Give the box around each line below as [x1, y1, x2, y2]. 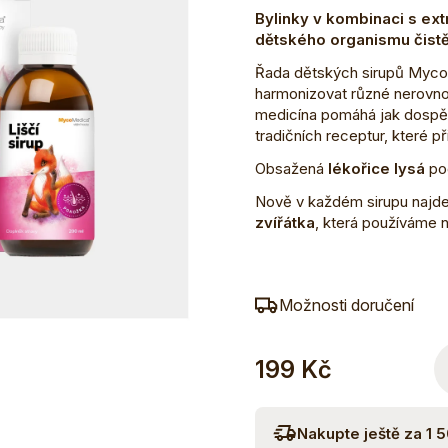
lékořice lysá [323, 159, 429, 179]
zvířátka [254, 213, 315, 233]
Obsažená [254, 159, 324, 179]
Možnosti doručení [278, 295, 414, 316]
